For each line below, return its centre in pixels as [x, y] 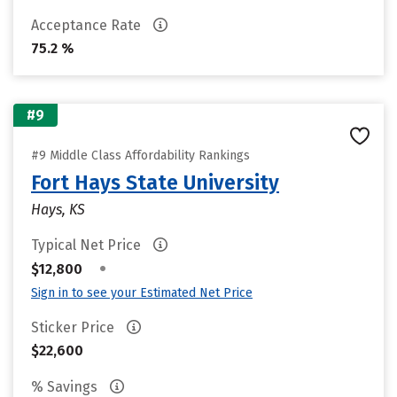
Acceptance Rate [88, 25]
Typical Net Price [88, 245]
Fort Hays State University [155, 183]
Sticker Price [74, 327]
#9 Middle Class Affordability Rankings [140, 156]
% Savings [66, 387]
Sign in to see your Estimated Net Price [142, 293]
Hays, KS [58, 210]
